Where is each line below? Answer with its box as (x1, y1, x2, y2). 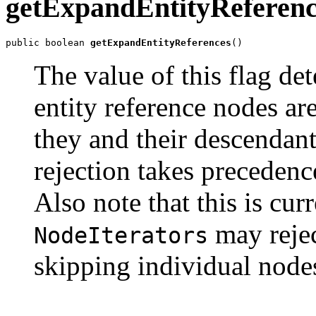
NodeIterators (34, 222, 208, 248)
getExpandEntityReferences (90, 37, 231, 48)
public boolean (6, 37, 90, 48)
